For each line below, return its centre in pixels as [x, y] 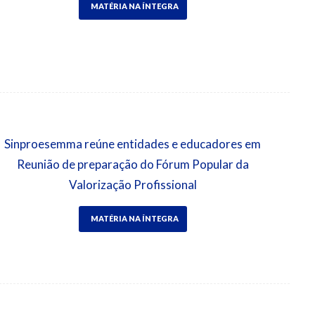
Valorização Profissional [133, 184]
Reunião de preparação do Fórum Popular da [133, 164]
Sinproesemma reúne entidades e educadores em [133, 143]
